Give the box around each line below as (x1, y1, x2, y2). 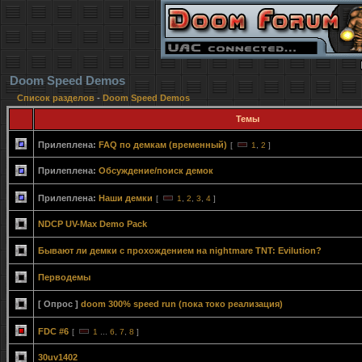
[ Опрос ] (38, 299, 78, 309)
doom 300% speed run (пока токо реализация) (81, 299, 283, 309)
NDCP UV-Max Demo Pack (38, 219, 147, 229)
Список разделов (17, 93, 97, 103)
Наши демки (99, 193, 153, 203)
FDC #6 (38, 326, 69, 336)
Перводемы (38, 272, 90, 282)
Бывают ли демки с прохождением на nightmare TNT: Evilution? (38, 246, 322, 255)
